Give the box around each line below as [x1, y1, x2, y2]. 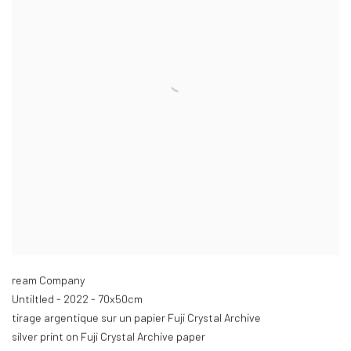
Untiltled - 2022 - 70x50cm [12, 292, 143, 306]
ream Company [12, 273, 85, 288]
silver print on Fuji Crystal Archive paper [12, 330, 205, 344]
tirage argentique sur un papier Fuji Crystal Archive [12, 311, 261, 325]
